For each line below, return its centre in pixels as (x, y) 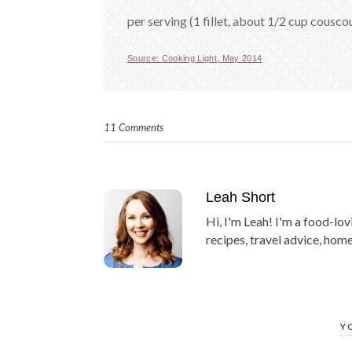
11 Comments (134, 127)
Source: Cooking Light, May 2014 (195, 58)
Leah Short (240, 197)
